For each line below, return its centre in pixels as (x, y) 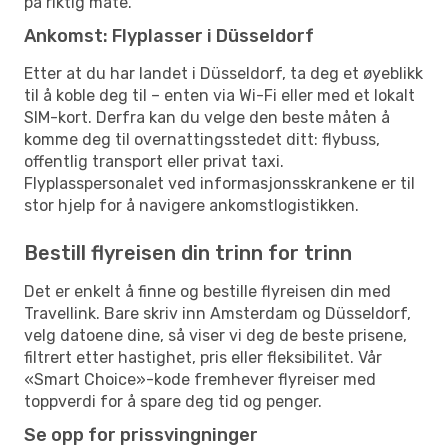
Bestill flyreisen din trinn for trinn (188, 252)
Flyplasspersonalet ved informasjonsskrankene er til (219, 183)
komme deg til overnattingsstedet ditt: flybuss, (202, 139)
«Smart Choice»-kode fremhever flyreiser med (200, 379)
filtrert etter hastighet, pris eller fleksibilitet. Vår (203, 357)
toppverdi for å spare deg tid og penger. (173, 401)
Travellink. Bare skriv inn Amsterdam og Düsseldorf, (217, 313)
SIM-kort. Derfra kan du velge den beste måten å (207, 117)
